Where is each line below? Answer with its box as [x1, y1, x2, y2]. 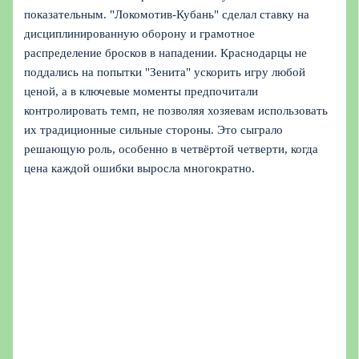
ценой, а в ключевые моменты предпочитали [24, 84, 259, 98]
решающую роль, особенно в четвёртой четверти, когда [24, 142, 319, 155]
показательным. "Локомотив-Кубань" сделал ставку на [24, 7, 310, 21]
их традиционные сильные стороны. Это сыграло [24, 123, 284, 136]
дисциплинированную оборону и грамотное [24, 26, 256, 40]
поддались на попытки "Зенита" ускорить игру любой [24, 65, 306, 79]
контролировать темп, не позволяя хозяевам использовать [24, 103, 329, 117]
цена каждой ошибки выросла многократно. [24, 161, 256, 175]
